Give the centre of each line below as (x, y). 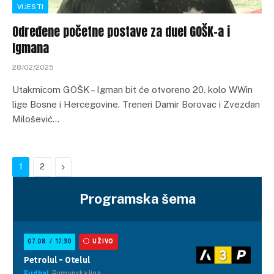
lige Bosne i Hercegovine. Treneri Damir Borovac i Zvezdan (136, 104)
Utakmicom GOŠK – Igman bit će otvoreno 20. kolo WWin (132, 90)
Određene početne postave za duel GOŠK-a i (121, 31)
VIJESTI (31, 7)
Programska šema (137, 199)
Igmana (31, 48)
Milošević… (36, 119)
